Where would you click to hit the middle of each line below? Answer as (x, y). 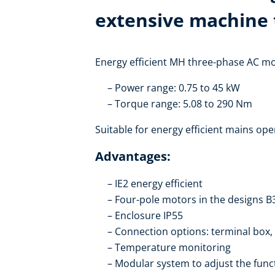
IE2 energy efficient (159, 184)
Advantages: (133, 157)
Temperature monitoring (173, 248)
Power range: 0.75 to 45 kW (177, 88)
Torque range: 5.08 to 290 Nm (184, 104)
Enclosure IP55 (149, 216)
